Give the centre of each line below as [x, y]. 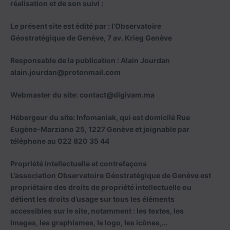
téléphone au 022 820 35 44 [60, 141]
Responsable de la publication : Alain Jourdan [90, 60]
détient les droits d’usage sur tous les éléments [92, 199]
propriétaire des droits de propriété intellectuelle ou [101, 187]
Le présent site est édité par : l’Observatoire [86, 26]
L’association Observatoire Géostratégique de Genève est [111, 175]
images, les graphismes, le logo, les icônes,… [89, 223]
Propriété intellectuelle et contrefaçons [79, 164]
